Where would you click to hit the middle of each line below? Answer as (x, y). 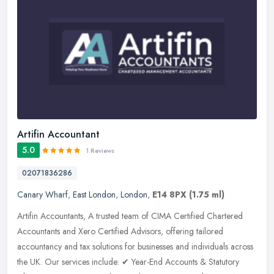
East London (94, 194)
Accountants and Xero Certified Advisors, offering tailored (120, 231)
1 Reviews (100, 150)
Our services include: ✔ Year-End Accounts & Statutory (142, 261)
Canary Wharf (43, 194)
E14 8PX (169, 194)
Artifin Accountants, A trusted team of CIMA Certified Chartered (130, 216)
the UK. (30, 261)
